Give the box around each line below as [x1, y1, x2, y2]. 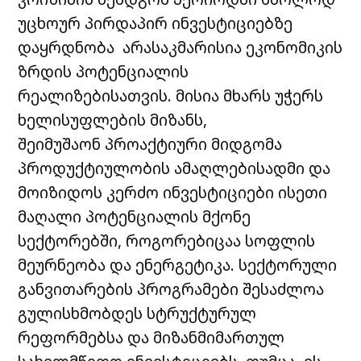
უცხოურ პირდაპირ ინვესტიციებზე [18, 11, 293, 34]
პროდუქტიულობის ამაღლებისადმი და [18, 156, 331, 179]
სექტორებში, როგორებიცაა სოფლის [18, 229, 316, 251]
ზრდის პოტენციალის [18, 60, 189, 82]
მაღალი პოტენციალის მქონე [18, 205, 251, 227]
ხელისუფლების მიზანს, [18, 108, 208, 131]
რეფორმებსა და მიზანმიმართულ [18, 326, 285, 348]
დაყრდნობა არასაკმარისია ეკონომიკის [18, 35, 343, 58]
